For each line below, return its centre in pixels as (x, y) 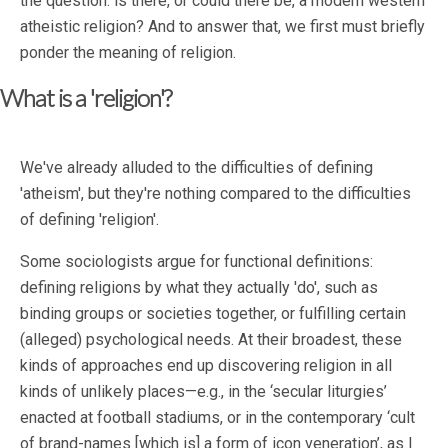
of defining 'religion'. (89, 220)
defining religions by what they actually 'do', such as (199, 288)
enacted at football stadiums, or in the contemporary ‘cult (217, 418)
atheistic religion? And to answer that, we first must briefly (222, 27)
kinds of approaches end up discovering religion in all (206, 366)
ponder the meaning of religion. (128, 53)
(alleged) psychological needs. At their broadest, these (211, 340)
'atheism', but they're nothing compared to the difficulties (215, 194)
